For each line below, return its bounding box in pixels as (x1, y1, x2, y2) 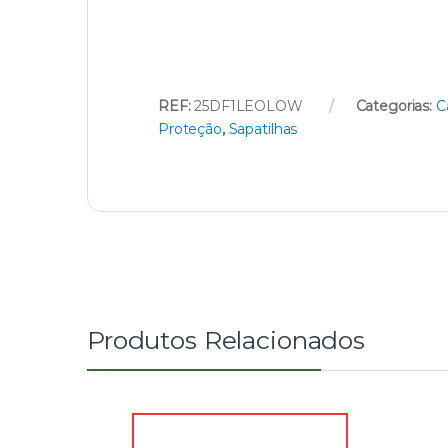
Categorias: (355, 96, 436, 115)
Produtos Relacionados (87, 324, 366, 355)
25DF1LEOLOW (194, 96, 303, 115)
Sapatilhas (228, 119, 298, 138)
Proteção (158, 119, 222, 138)
